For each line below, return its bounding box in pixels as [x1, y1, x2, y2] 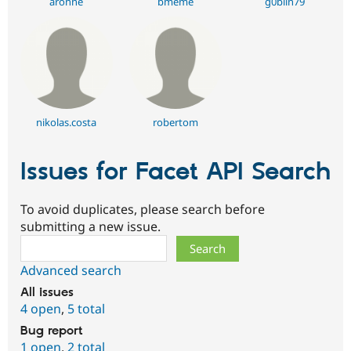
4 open [20, 300, 61, 318]
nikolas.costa [36, 114, 97, 129]
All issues [20, 285, 74, 301]
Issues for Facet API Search [20, 156, 331, 188]
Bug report [20, 324, 83, 339]
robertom [153, 114, 198, 129]
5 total [67, 300, 105, 318]
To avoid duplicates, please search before [20, 201, 265, 219]
